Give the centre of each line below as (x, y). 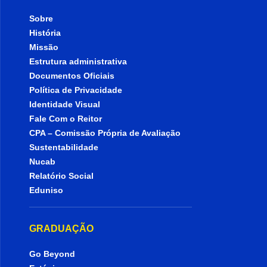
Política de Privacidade (76, 90)
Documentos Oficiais (72, 76)
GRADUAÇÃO (62, 229)
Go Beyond (52, 254)
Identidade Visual (65, 104)
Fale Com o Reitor (66, 119)
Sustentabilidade (64, 147)
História (45, 33)
